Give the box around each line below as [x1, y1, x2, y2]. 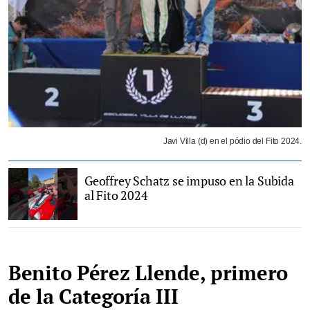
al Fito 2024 [84, 186, 148, 203]
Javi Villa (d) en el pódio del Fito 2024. [163, 136, 302, 146]
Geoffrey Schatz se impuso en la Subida [84, 172, 294, 189]
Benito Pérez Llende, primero [8, 259, 288, 286]
